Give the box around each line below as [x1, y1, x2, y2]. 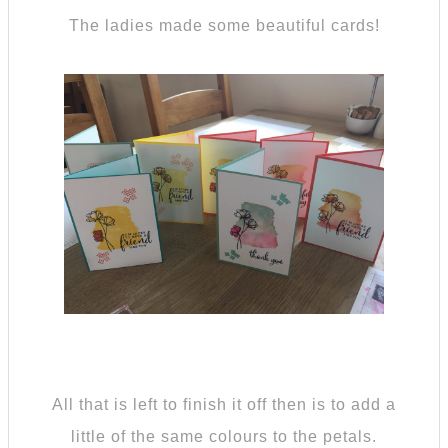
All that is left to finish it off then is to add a [52, 395, 396, 413]
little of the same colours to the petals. [71, 427, 377, 445]
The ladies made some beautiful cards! [68, 16, 380, 34]
